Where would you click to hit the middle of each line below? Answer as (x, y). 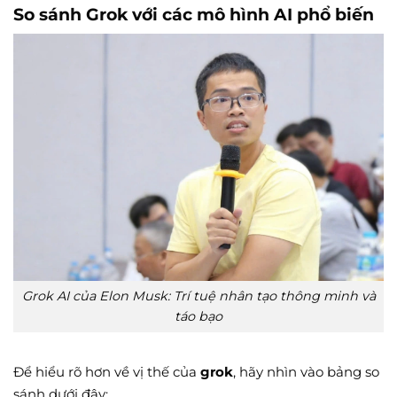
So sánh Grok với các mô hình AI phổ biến (194, 15)
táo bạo (198, 316)
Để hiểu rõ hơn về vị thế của (107, 371)
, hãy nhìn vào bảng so (306, 371)
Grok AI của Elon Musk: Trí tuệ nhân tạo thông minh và (198, 296)
